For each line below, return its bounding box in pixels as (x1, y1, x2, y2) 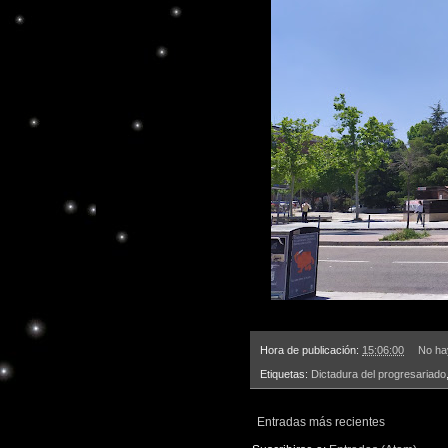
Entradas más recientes (257, 415, 385, 430)
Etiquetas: (260, 368, 311, 381)
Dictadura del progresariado (311, 368, 446, 381)
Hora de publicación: (260, 343, 362, 356)
